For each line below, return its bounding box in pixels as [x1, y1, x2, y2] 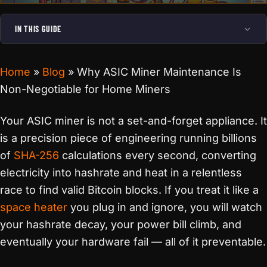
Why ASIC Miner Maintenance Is [77, 66, 241, 78]
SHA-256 [14, 149, 59, 162]
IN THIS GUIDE [15, 24, 62, 34]
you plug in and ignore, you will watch [67, 201, 262, 213]
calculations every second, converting [59, 149, 256, 162]
